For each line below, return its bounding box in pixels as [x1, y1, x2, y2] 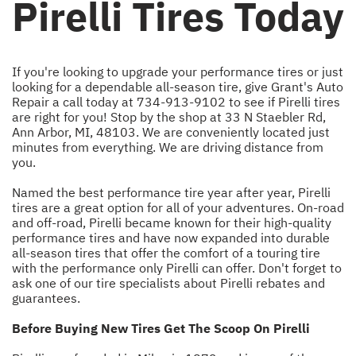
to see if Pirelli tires [226, 93, 340, 110]
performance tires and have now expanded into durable [12, 229, 330, 246]
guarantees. [12, 289, 80, 306]
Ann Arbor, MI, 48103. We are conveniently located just [12, 123, 330, 140]
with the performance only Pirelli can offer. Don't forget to [12, 259, 342, 276]
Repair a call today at [12, 93, 137, 110]
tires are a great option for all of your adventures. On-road [12, 199, 344, 215]
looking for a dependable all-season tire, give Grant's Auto [12, 78, 343, 95]
